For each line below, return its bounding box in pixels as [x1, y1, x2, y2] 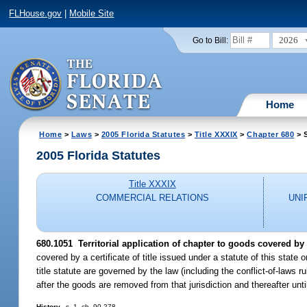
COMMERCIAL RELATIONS [95, 193, 209, 204]
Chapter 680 [247, 130, 295, 138]
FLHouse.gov [9, 8, 62, 19]
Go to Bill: [192, 36, 228, 45]
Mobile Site [69, 8, 114, 19]
